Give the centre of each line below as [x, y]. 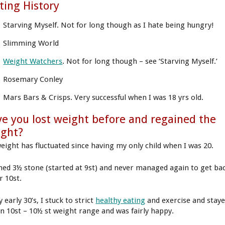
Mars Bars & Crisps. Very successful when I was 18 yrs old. [103, 98]
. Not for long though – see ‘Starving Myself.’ [140, 61]
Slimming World [31, 43]
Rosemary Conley [33, 80]
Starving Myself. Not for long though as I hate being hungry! [109, 25]
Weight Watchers [33, 61]
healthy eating [121, 200]
